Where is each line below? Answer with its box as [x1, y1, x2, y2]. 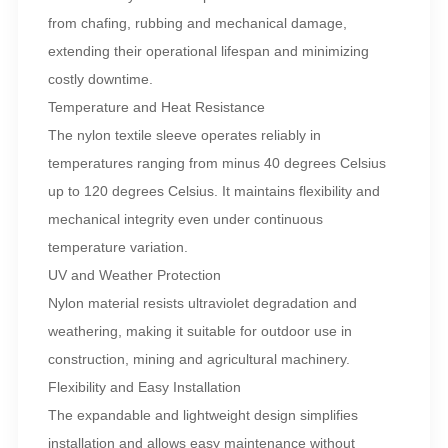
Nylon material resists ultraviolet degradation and [47, 295, 357, 312]
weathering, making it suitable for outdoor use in [47, 323, 352, 340]
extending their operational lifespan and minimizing [47, 43, 369, 60]
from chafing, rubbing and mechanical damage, [47, 15, 347, 32]
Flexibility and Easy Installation [47, 379, 241, 396]
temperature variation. [47, 239, 188, 256]
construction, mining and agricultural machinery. [47, 351, 350, 368]
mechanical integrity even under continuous [47, 211, 323, 228]
